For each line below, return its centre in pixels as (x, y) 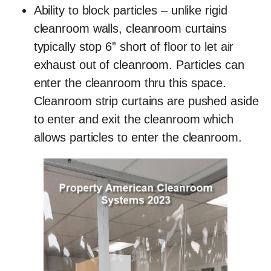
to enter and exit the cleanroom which (133, 119)
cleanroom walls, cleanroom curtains (130, 28)
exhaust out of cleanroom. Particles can (139, 64)
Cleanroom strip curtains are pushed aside (146, 101)
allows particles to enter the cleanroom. (138, 137)
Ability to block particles (96, 10)
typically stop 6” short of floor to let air (134, 46)
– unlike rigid (192, 10)
